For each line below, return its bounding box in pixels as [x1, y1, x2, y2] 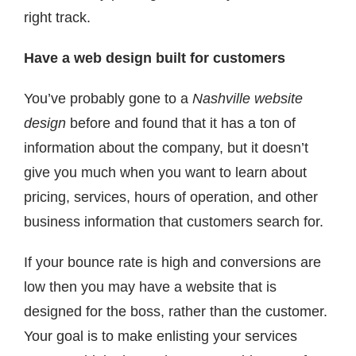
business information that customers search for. [24, 214, 323, 230]
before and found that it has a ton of [66, 115, 296, 132]
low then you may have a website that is [24, 279, 277, 296]
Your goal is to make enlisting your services [24, 328, 297, 345]
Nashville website [192, 91, 303, 107]
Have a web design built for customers [24, 50, 285, 67]
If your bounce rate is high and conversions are [24, 254, 321, 271]
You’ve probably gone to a [24, 91, 192, 107]
